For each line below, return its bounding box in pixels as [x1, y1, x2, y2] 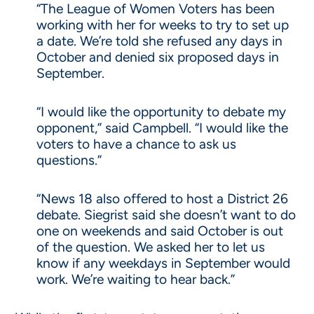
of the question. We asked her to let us [36, 239, 266, 255]
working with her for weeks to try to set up [36, 17, 289, 33]
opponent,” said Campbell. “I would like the [36, 120, 289, 136]
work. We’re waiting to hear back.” [36, 271, 235, 287]
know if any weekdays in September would [36, 255, 291, 271]
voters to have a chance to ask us [36, 136, 237, 152]
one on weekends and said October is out [36, 223, 284, 239]
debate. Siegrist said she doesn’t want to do [36, 207, 296, 223]
